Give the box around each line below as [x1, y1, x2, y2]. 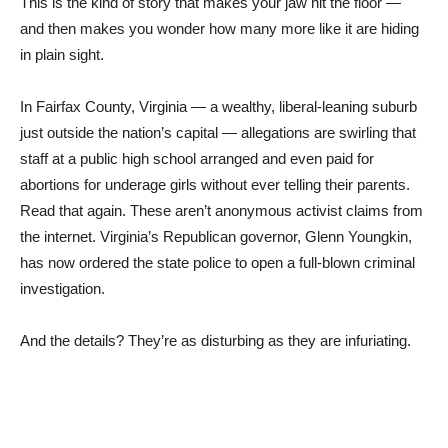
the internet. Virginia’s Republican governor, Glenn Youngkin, [20, 228, 412, 245]
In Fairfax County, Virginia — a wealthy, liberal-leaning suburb [20, 98, 417, 115]
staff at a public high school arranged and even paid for [20, 150, 374, 167]
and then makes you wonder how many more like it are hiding [20, 20, 419, 37]
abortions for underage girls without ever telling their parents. [20, 176, 410, 193]
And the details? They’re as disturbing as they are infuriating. [20, 332, 411, 349]
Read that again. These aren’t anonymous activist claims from [20, 202, 423, 219]
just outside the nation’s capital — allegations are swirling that [20, 124, 416, 141]
